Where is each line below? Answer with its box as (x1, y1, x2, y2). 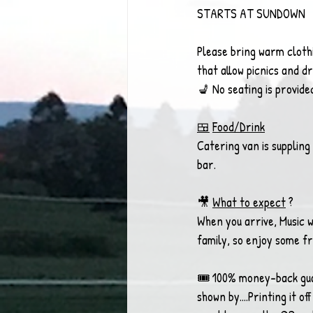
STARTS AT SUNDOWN (197, 5, 305, 22)
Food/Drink (212, 118, 265, 136)
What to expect (212, 194, 286, 211)
